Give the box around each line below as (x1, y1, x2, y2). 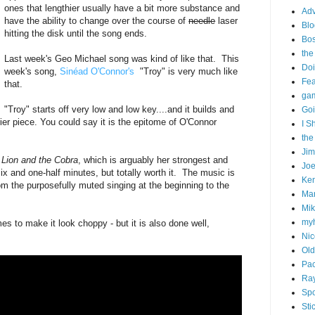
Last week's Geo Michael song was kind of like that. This (4, 53, 240, 65)
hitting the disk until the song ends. (4, 28, 148, 39)
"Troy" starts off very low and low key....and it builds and (4, 104, 235, 115)
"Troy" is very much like (137, 66, 238, 77)
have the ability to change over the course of (4, 15, 189, 27)
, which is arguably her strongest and (78, 155, 228, 166)
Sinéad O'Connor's (60, 66, 135, 77)
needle (188, 15, 216, 27)
